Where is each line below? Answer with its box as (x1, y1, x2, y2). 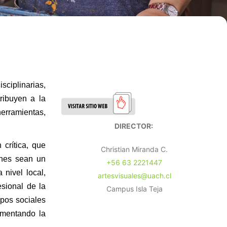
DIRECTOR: (114, 122, 155, 130)
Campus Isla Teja (106, 184, 163, 193)
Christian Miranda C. (101, 145, 168, 154)
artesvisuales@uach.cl (97, 171, 171, 180)
